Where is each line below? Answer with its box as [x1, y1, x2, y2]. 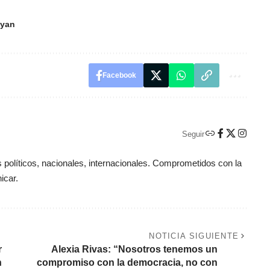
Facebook [102, 71, 136, 80]
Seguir [181, 129, 204, 139]
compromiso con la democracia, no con [36, 257, 218, 268]
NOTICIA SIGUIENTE [149, 231, 239, 241]
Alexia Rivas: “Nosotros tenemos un [51, 244, 218, 255]
